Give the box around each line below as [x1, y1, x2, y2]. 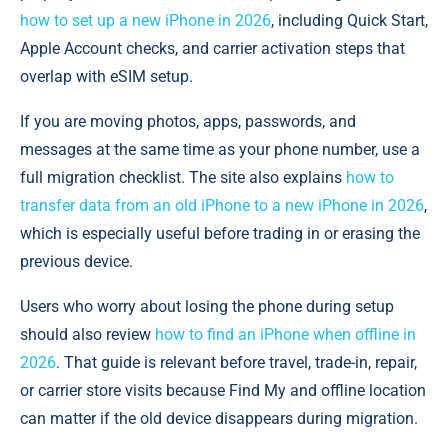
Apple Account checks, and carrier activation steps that [20, 38, 405, 58]
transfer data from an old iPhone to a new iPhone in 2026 [20, 195, 424, 215]
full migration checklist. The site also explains [20, 167, 346, 187]
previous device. [20, 251, 133, 271]
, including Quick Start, [271, 10, 428, 30]
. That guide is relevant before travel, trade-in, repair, [56, 352, 417, 372]
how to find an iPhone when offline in [155, 324, 416, 344]
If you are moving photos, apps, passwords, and [20, 111, 356, 131]
